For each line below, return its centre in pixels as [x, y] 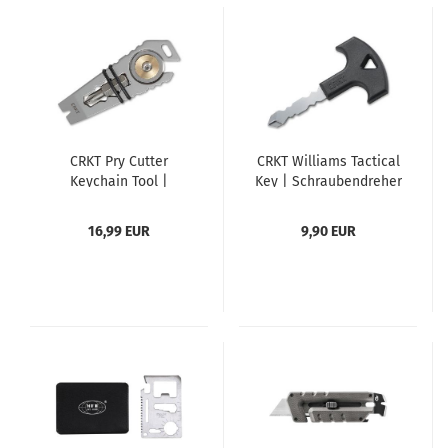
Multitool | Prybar [119, 201]
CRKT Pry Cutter [119, 161]
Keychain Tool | [119, 181]
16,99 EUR [119, 231]
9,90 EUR [328, 231]
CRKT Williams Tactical [328, 161]
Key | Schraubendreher [328, 181]
